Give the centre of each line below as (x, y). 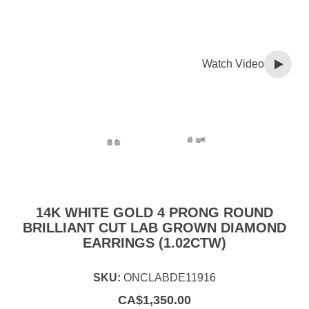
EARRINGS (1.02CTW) (154, 243)
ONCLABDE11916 (170, 278)
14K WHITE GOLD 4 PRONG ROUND (154, 213)
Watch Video (233, 64)
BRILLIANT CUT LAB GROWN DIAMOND (154, 228)
